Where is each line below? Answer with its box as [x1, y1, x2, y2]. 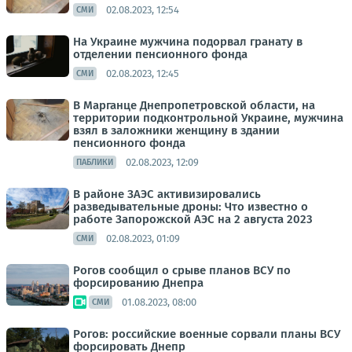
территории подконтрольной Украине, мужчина [73, 111, 343, 125]
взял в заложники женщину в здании [73, 123, 280, 137]
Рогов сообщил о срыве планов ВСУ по [73, 263, 291, 277]
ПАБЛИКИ [76, 157, 113, 167]
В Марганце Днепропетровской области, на [73, 98, 315, 112]
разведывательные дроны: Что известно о [73, 200, 308, 214]
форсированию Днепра [73, 276, 203, 290]
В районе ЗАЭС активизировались [73, 187, 261, 201]
